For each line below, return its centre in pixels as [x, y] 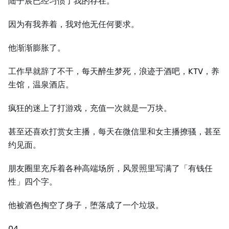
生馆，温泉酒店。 [41, 85]
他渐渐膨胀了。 [37, 48]
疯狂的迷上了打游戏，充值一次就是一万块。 [90, 108]
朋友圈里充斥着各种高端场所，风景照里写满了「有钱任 [110, 168]
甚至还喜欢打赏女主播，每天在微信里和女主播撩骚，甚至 [114, 132]
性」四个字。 [33, 182]
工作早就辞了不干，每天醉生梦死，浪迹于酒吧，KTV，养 [114, 71]
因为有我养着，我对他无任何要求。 [74, 24]
